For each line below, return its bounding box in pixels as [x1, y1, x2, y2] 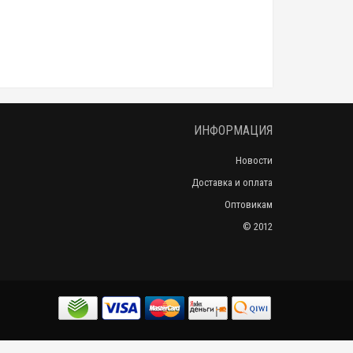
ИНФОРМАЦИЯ [194, 123, 273, 138]
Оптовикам [225, 199, 273, 210]
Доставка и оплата [191, 176, 273, 188]
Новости [236, 154, 273, 166]
